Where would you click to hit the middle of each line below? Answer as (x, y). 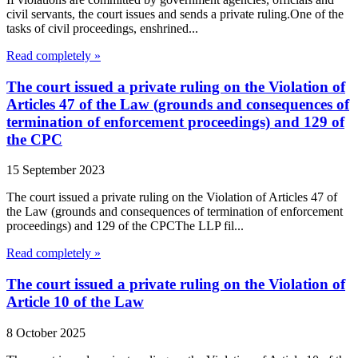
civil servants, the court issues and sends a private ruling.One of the (175, 14)
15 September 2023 (56, 170)
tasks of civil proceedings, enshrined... (102, 28)
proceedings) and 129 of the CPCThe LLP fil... (125, 226)
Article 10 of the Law (75, 302)
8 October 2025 (46, 332)
